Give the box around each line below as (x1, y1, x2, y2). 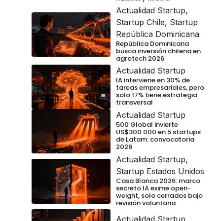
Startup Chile (116, 17, 165, 27)
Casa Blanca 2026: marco (116, 176, 200, 186)
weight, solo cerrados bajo (116, 191, 203, 201)
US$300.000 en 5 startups (116, 127, 201, 137)
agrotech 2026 (116, 53, 164, 63)
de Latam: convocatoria (116, 135, 194, 145)
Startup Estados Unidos (116, 166, 204, 177)
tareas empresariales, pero (116, 83, 204, 93)
